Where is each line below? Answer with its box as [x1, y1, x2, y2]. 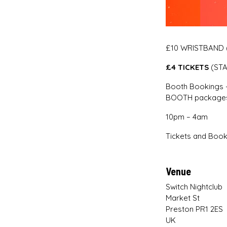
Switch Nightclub [166, 182, 222, 192]
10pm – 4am [166, 112, 210, 122]
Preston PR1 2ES [166, 204, 223, 214]
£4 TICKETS [166, 62, 211, 72]
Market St [166, 193, 200, 203]
